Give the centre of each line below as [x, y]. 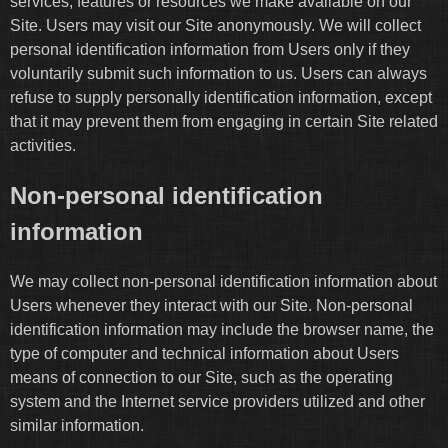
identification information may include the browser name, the [222, 329]
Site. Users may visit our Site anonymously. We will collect [215, 26]
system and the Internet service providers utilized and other [217, 401]
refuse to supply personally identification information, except [221, 98]
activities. [43, 146]
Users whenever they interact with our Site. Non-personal [211, 305]
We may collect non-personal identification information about [223, 281]
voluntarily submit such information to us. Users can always [218, 74]
